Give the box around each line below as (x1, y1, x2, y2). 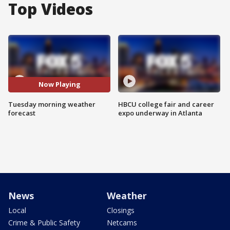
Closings (107, 205, 135, 215)
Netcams (107, 217, 137, 227)
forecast (8, 108, 35, 118)
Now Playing (38, 80, 81, 89)
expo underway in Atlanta (118, 108, 202, 118)
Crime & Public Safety (8, 217, 80, 227)
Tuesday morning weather (8, 99, 95, 109)
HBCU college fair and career (118, 99, 214, 109)
